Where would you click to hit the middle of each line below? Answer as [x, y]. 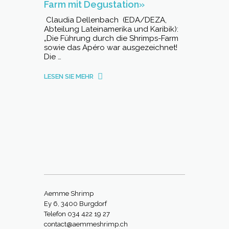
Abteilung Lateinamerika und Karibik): [111, 29]
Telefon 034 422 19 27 [77, 214]
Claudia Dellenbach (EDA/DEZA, [105, 20]
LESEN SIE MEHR [69, 76]
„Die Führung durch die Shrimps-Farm [111, 38]
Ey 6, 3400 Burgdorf [75, 204]
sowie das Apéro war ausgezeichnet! [111, 48]
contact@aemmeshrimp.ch [86, 224]
